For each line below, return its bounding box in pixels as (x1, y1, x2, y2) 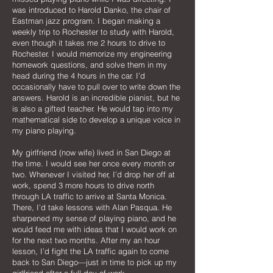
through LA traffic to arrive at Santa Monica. (12, 191, 167, 201)
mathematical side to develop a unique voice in (12, 115, 180, 124)
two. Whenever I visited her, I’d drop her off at (12, 169, 175, 179)
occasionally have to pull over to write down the (12, 82, 180, 91)
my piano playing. (12, 126, 76, 135)
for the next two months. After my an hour (12, 235, 160, 245)
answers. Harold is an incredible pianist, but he (12, 93, 180, 102)
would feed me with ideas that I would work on (12, 224, 177, 234)
